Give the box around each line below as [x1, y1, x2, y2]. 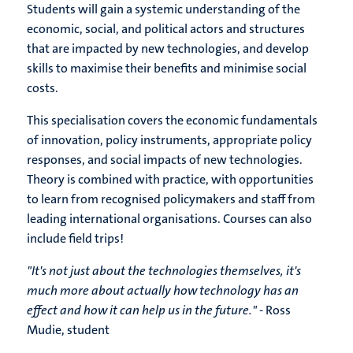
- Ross [257, 302, 291, 319]
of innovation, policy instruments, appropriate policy [27, 132, 312, 149]
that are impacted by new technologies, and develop [27, 40, 309, 58]
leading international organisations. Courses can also [27, 210, 312, 228]
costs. [27, 80, 61, 97]
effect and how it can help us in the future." [27, 302, 257, 319]
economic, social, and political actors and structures [27, 20, 305, 38]
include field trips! [27, 230, 124, 247]
